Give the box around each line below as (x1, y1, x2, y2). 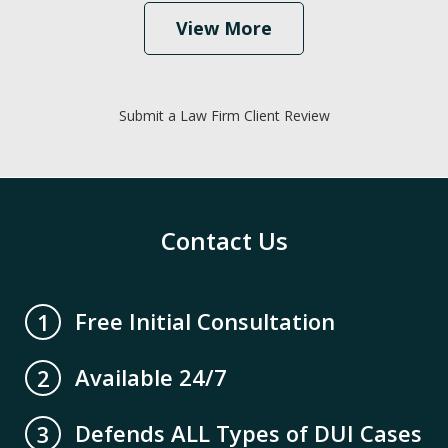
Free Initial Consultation (75, 306, 335, 337)
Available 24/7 (75, 362, 227, 393)
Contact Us (160, 224, 288, 258)
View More (176, 16, 272, 41)
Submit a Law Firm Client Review (118, 106, 330, 126)
